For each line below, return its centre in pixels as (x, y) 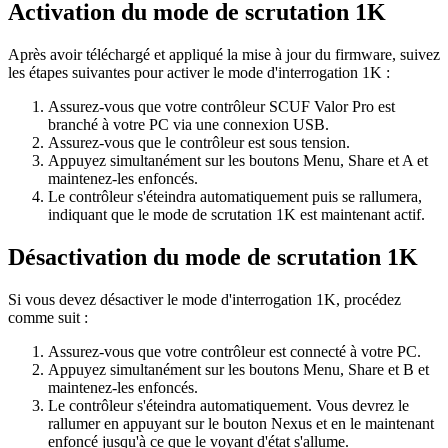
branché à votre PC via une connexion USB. (188, 125)
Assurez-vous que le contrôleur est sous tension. (199, 143)
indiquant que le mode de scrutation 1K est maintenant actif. (236, 215)
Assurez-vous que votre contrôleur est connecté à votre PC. (234, 351)
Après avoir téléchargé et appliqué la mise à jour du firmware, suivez (224, 55)
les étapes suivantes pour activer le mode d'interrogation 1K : (199, 73)
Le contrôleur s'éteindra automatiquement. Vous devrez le (228, 405)
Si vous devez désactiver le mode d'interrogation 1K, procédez (204, 299)
